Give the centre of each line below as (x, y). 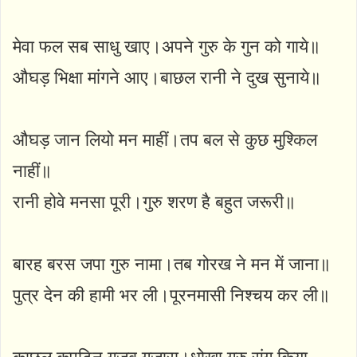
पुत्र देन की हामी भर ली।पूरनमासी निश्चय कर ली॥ (171, 295)
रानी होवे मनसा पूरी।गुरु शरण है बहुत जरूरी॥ (154, 202)
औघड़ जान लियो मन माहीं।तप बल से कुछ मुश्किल (165, 139)
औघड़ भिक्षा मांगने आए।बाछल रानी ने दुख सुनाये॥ (167, 77)
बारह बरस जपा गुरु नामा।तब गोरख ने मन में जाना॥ (172, 264)
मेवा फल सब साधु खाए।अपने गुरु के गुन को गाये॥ (167, 46)
